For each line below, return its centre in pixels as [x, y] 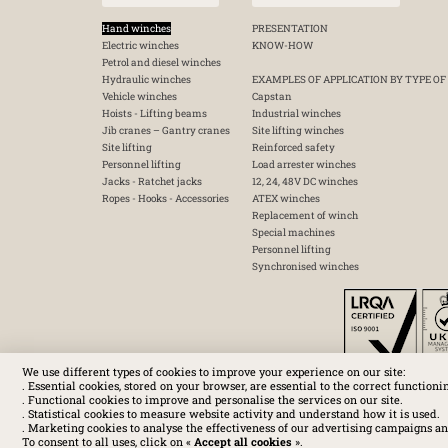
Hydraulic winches [146, 79]
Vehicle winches [139, 96]
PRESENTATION [290, 28]
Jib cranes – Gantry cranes [166, 130]
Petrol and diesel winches [161, 62]
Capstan [272, 96]
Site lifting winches [298, 130]
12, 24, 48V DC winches [305, 181]
